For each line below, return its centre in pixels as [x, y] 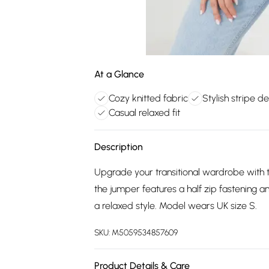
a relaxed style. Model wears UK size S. [176, 206]
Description [119, 147]
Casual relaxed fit [144, 113]
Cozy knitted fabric [148, 98]
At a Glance [119, 74]
